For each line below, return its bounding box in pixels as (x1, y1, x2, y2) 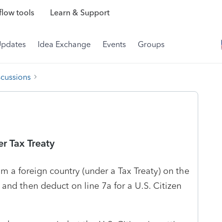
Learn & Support (50, 8, 110, 18)
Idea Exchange (38, 40, 91, 49)
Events (103, 40, 126, 49)
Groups (138, 40, 165, 49)
